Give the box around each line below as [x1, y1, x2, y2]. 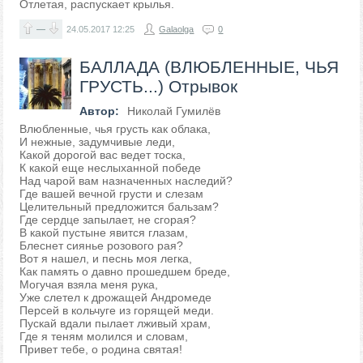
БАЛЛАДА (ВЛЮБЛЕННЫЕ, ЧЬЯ [79, 58, 340, 76]
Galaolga [159, 24, 194, 34]
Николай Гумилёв [127, 105, 221, 117]
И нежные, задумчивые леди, [19, 135, 176, 148]
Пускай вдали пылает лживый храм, [19, 317, 211, 330]
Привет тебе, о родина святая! [19, 343, 183, 356]
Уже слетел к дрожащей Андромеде [19, 291, 212, 304]
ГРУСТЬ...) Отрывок [79, 77, 238, 96]
